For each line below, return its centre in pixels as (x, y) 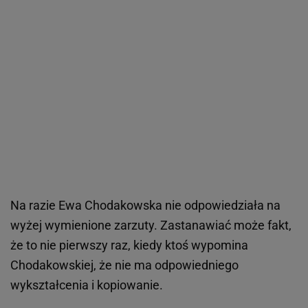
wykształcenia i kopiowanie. (87, 285)
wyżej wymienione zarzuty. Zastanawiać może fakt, (151, 225)
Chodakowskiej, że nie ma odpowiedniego (124, 265)
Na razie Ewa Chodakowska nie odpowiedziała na (145, 205)
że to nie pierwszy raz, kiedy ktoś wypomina (129, 245)
